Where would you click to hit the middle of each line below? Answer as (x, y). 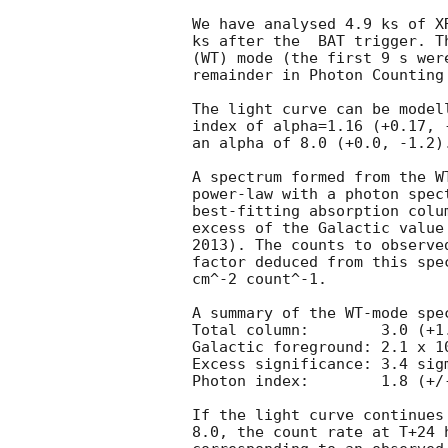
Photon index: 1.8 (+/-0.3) (250, 381)
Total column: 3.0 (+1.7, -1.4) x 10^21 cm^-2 (250, 330)
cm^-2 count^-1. (264, 279)
